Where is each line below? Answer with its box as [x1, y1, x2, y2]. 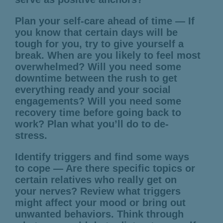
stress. [14, 129, 47, 141]
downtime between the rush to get [14, 72, 177, 84]
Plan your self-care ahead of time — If [14, 15, 195, 26]
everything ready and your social [14, 84, 171, 95]
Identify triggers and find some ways [14, 151, 189, 162]
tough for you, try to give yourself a [14, 38, 184, 49]
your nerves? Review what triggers [14, 185, 181, 197]
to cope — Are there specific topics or [14, 162, 195, 174]
